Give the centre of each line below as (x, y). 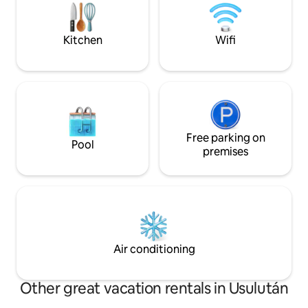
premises (225, 152)
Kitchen (82, 41)
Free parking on (225, 138)
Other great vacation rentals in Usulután (154, 289)
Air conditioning (154, 250)
